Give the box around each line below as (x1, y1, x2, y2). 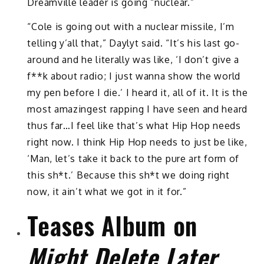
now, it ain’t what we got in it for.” (27, 185, 187, 197)
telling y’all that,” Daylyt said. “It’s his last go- (27, 37, 240, 49)
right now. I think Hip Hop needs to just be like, (27, 136, 247, 148)
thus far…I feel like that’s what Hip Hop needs (27, 119, 241, 131)
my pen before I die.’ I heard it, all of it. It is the (27, 86, 248, 98)
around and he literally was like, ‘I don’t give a (27, 53, 239, 65)
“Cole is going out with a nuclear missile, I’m (27, 20, 235, 32)
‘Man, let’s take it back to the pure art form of (27, 152, 240, 164)
